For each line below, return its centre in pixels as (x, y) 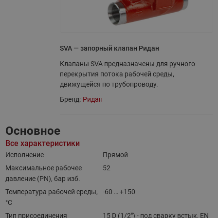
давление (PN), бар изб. (43, 179)
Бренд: (70, 99)
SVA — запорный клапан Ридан (109, 48)
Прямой (116, 155)
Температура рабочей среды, (51, 192)
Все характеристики (42, 143)
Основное (33, 131)
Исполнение (24, 155)
